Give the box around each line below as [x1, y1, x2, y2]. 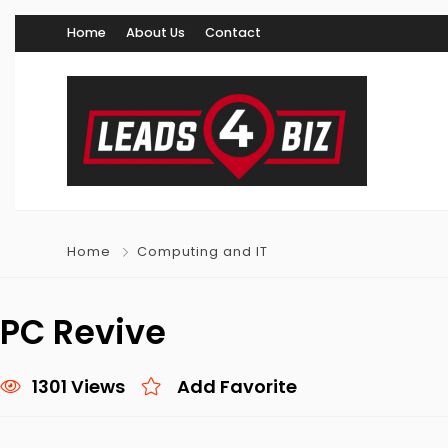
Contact [205, 24, 261, 41]
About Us [126, 24, 185, 41]
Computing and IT [137, 243, 268, 260]
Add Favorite [177, 374, 297, 399]
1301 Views [32, 374, 125, 399]
